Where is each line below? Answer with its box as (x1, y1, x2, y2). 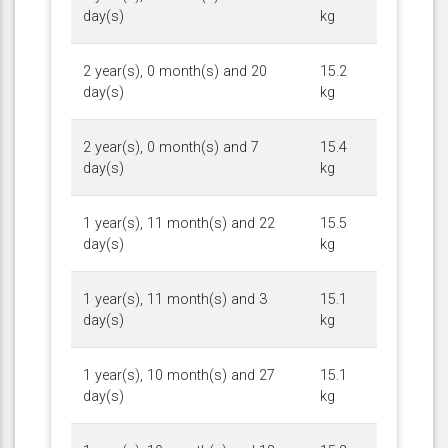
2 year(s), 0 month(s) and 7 (83, 138, 259, 156)
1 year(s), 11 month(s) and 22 (83, 214, 275, 232)
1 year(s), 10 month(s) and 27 (83, 366, 275, 384)
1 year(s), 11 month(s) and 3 (83, 290, 267, 308)
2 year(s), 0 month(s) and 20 (83, 62, 267, 80)
